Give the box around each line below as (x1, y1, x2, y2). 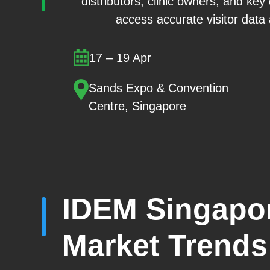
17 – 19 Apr (89, 51, 152, 65)
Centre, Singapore (89, 99, 187, 113)
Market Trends (61, 228, 268, 263)
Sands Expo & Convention (89, 81, 229, 95)
